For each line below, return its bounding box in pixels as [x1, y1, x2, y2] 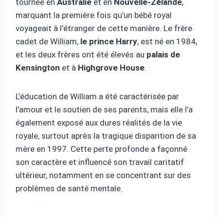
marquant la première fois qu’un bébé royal [16, 10, 172, 20]
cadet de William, [16, 36, 80, 46]
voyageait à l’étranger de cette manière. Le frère [16, 23, 192, 33]
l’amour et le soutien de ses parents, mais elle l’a [16, 104, 193, 114]
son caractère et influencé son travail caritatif [16, 157, 184, 167]
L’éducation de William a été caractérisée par [16, 91, 179, 101]
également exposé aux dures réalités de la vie [16, 117, 182, 127]
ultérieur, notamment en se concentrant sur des [16, 170, 191, 180]
